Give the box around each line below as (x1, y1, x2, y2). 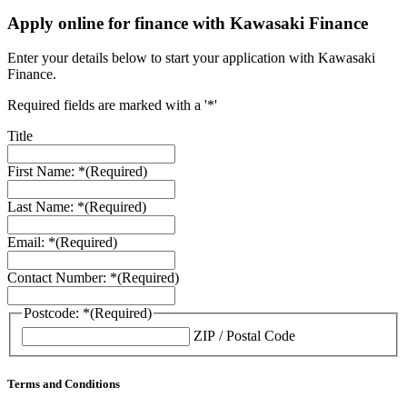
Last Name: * (7, 199, 84, 215)
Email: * (7, 234, 55, 251)
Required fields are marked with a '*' (7, 97, 217, 114)
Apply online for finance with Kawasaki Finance (7, 13, 368, 33)
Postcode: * (24, 305, 90, 322)
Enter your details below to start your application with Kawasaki (7, 50, 375, 66)
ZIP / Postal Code (194, 328, 295, 344)
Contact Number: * (7, 270, 117, 286)
